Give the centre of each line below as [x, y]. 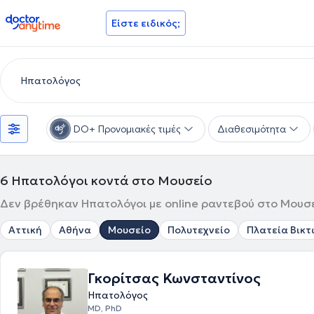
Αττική [25, 230]
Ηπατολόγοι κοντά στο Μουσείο [112, 180]
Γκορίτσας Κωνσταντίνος [174, 278]
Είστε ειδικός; [146, 23]
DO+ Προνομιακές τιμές [127, 129]
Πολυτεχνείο [199, 230]
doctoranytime [45, 20]
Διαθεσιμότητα [252, 129]
